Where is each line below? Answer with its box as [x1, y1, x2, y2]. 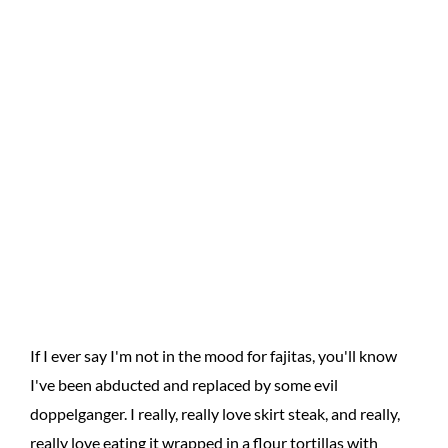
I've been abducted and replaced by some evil [30, 375, 338, 394]
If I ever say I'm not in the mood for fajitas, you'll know [30, 346, 397, 365]
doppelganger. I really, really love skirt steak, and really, [30, 404, 400, 423]
